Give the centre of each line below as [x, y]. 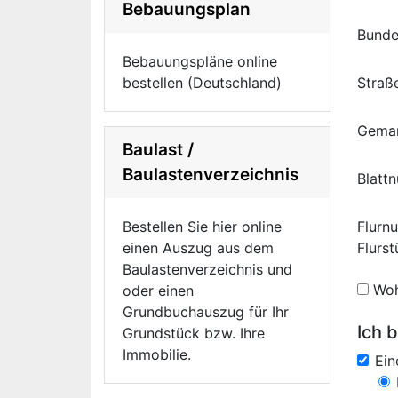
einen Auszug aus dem [198, 248]
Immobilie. [157, 354]
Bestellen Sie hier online [202, 227]
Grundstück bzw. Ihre [194, 333]
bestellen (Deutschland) [202, 83]
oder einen [158, 291]
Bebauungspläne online [200, 61]
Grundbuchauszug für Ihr [206, 312]
